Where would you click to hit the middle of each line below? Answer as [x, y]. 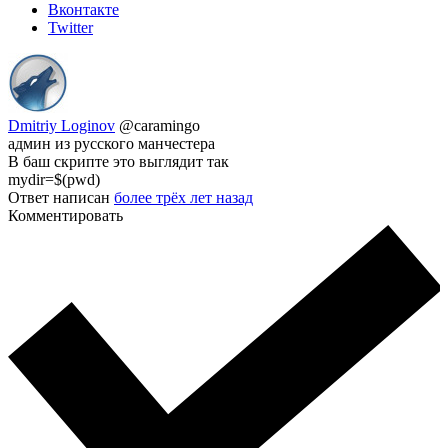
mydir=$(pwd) [54, 179]
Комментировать [65, 215]
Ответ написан [61, 197]
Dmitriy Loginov [61, 125]
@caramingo [159, 125]
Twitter [70, 27]
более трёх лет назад [183, 197]
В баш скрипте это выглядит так [118, 161]
